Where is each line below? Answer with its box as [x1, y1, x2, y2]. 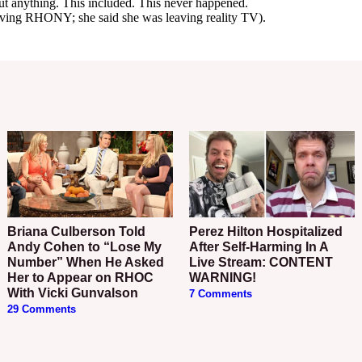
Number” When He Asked [7, 255, 165, 269]
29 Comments [7, 303, 77, 315]
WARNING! [188, 270, 256, 284]
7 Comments [188, 288, 252, 300]
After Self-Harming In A [188, 239, 328, 254]
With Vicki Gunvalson [7, 285, 139, 300]
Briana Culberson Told [7, 224, 18, 238]
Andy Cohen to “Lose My [7, 239, 162, 254]
